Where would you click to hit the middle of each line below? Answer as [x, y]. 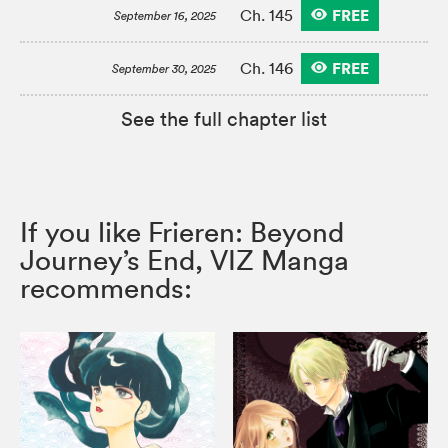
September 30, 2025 [164, 68]
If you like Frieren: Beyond [182, 231]
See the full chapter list [224, 118]
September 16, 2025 [165, 15]
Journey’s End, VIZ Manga [184, 259]
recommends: [106, 287]
